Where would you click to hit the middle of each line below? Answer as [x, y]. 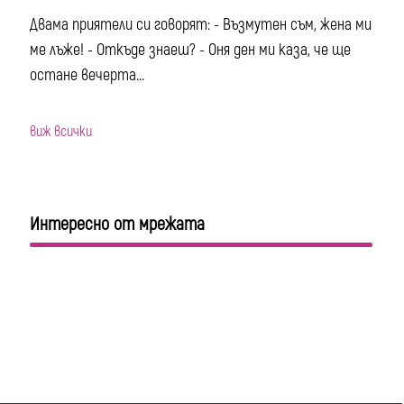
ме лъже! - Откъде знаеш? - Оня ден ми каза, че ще [191, 50]
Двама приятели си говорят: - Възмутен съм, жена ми [201, 24]
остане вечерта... [87, 75]
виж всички [61, 131]
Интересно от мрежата [118, 225]
